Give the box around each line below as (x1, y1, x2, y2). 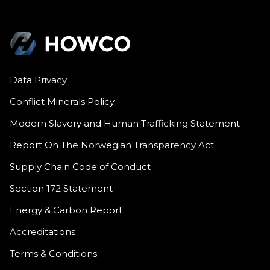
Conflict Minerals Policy (9, 96, 115, 108)
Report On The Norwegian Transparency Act (9, 139, 214, 151)
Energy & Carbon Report (9, 204, 122, 216)
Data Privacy (9, 74, 67, 86)
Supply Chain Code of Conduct (9, 161, 151, 173)
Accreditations (9, 226, 75, 238)
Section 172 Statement (9, 183, 113, 195)
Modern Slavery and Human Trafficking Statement (9, 118, 240, 130)
